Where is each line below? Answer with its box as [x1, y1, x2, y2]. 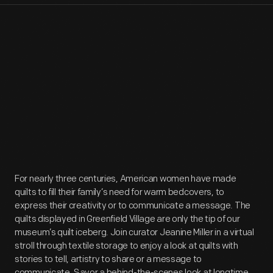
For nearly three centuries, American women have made [15, 173, 236, 185]
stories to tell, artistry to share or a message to [15, 253, 202, 265]
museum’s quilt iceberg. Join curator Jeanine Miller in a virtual [15, 227, 254, 238]
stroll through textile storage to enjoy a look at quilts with [15, 240, 238, 252]
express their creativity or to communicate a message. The [15, 200, 250, 211]
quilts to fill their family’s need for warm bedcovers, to [15, 186, 224, 198]
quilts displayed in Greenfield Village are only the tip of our [15, 213, 240, 225]
